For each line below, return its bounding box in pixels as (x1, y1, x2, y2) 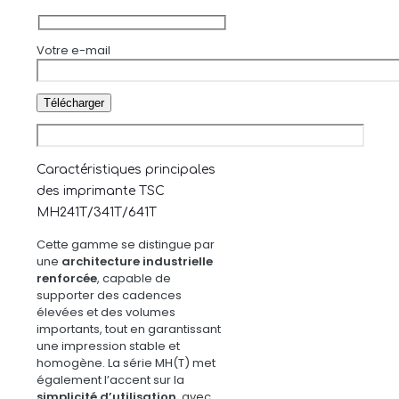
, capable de (97, 269, 171, 287)
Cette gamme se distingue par (37, 235, 215, 253)
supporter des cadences (37, 286, 182, 304)
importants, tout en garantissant (37, 320, 221, 338)
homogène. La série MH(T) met (37, 354, 216, 371)
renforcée (37, 269, 97, 287)
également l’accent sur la (37, 370, 184, 388)
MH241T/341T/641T (37, 205, 157, 219)
